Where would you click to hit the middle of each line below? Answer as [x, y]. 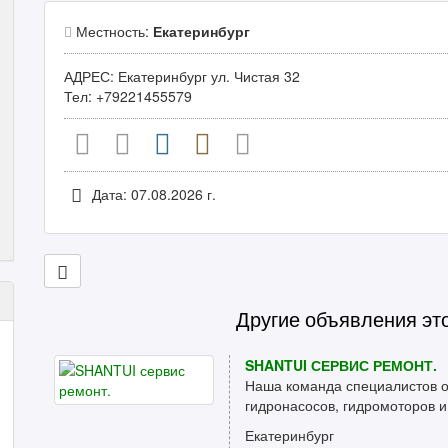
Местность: [112, 31]
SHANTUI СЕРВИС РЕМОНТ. [341, 365]
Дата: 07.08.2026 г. [152, 194]
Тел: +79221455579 [128, 96]
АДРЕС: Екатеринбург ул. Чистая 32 [182, 76]
